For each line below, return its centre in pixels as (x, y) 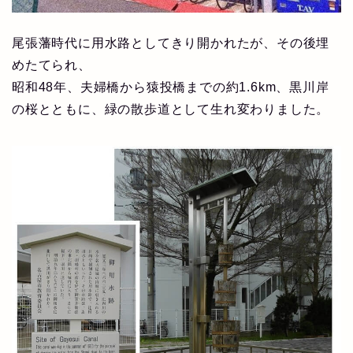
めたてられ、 (52, 65)
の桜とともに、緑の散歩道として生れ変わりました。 (171, 110)
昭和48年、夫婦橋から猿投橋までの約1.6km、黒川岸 (171, 87)
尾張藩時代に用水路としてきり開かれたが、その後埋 (171, 43)
